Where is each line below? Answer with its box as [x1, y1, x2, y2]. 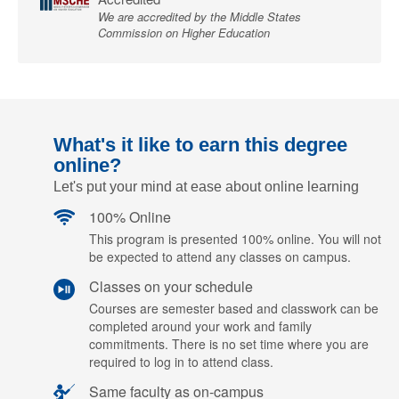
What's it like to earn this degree [53, 134, 347, 156]
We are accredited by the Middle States [98, 8, 301, 25]
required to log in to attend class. [89, 353, 273, 370]
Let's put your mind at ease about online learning [53, 179, 359, 194]
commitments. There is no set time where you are [89, 335, 369, 353]
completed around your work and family [89, 317, 312, 335]
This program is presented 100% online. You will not [89, 230, 381, 248]
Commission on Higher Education [98, 24, 270, 41]
